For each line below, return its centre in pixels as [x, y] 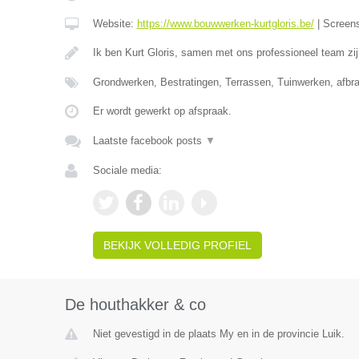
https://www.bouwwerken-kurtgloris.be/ [225, 24]
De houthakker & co [135, 305]
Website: [115, 24]
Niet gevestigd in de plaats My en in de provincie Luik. [218, 334]
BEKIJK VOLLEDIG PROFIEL [177, 245]
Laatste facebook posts [149, 141]
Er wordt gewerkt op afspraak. [162, 111]
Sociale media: [127, 170]
